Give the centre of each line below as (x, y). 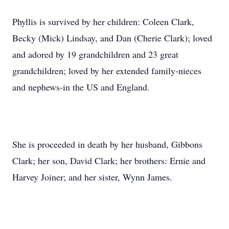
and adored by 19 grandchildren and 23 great (95, 54)
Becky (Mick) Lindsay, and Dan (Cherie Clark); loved (112, 38)
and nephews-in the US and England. (81, 87)
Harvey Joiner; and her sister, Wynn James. (92, 177)
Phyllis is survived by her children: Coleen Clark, (103, 21)
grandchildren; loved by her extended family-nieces (107, 71)
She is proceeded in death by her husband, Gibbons (107, 144)
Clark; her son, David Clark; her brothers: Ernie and (109, 161)
